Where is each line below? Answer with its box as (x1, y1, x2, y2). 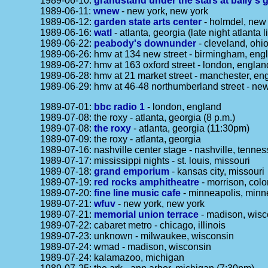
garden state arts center (94, 17, 202, 27)
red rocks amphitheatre (94, 177, 200, 187)
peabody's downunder (94, 38, 197, 48)
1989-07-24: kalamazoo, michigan (40, 252, 185, 263)
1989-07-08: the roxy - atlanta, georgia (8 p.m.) (40, 112, 236, 123)
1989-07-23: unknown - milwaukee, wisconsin (40, 231, 234, 241)
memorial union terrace (94, 209, 199, 220)
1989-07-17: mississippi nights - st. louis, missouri (40, 156, 251, 166)
